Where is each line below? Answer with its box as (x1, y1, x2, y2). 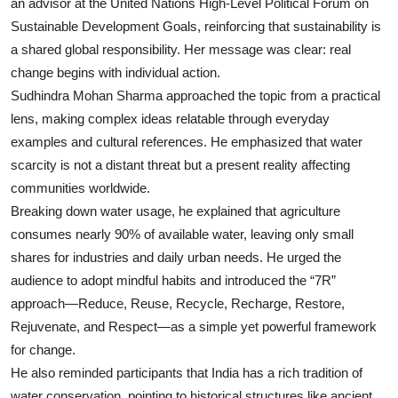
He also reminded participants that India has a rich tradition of (11, 365, 362, 381)
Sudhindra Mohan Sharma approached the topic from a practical (11, 88, 380, 104)
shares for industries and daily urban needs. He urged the (11, 250, 341, 266)
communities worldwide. (11, 180, 150, 196)
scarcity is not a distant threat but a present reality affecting (11, 157, 350, 173)
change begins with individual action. (11, 65, 220, 81)
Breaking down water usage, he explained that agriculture (11, 203, 340, 219)
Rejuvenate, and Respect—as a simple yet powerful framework (11, 319, 377, 335)
